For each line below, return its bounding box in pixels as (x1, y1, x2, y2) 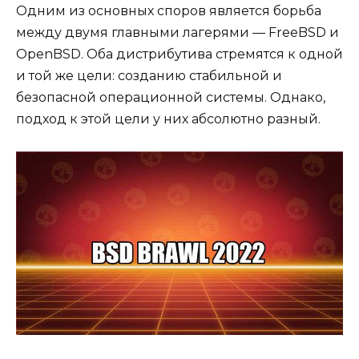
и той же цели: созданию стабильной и (16, 68, 282, 84)
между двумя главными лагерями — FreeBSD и (16, 25, 339, 41)
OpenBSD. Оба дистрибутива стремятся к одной (16, 46, 343, 63)
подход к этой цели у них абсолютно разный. (16, 111, 321, 127)
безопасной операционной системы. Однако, (16, 90, 325, 106)
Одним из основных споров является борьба (16, 3, 321, 19)
